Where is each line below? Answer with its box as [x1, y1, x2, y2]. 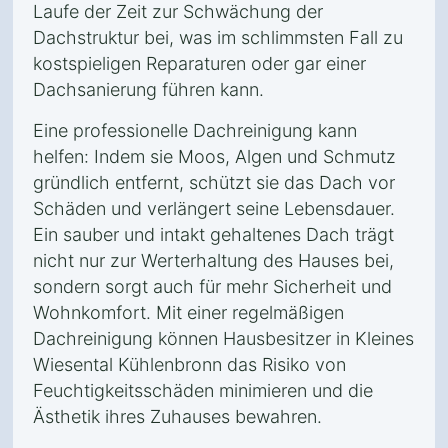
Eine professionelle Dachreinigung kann [33, 120, 357, 141]
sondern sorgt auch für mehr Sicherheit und [33, 276, 392, 297]
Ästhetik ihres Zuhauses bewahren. [33, 406, 322, 427]
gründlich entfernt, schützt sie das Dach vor [33, 172, 395, 193]
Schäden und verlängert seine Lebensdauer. [33, 198, 395, 219]
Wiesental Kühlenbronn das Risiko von [33, 354, 346, 375]
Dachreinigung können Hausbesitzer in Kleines [33, 328, 414, 349]
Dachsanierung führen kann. [33, 79, 264, 100]
